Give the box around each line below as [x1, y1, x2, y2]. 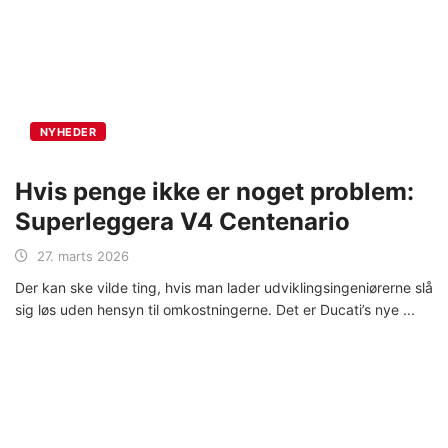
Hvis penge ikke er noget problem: [15, 176, 414, 206]
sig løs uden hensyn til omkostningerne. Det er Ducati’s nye [15, 300, 403, 318]
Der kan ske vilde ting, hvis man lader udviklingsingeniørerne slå [15, 278, 433, 296]
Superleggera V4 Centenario [15, 206, 350, 236]
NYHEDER [40, 124, 97, 139]
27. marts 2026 [37, 247, 129, 264]
